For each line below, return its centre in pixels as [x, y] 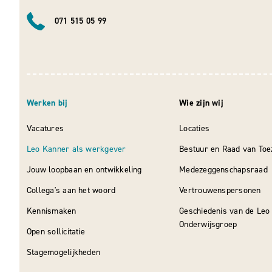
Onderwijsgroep [208, 224]
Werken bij [47, 103]
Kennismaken [52, 211]
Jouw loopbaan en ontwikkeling [84, 170]
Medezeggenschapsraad [223, 170]
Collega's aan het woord [71, 190]
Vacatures [46, 128]
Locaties [195, 128]
